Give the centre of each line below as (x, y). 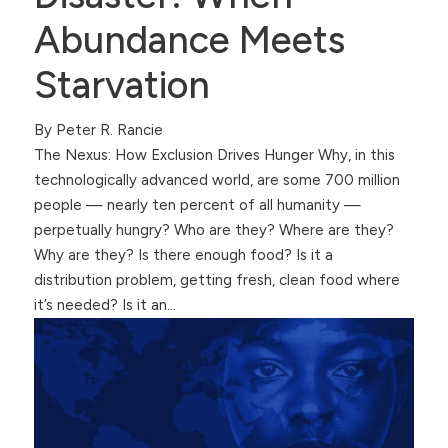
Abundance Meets (189, 39)
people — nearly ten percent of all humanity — (197, 204)
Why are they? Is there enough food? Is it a (183, 254)
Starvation (121, 84)
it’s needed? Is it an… (104, 304)
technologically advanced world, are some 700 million (216, 179)
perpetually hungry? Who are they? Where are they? (213, 229)
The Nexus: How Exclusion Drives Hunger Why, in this (214, 154)
